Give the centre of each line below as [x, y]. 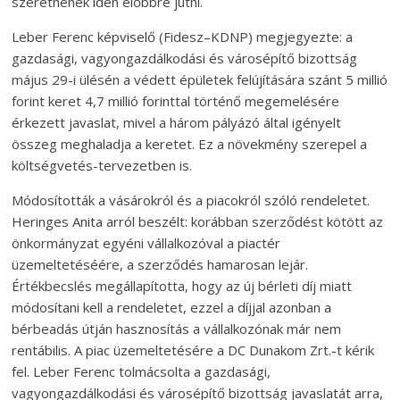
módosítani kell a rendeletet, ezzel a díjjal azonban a [172, 307]
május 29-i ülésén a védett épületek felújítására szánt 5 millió [200, 79]
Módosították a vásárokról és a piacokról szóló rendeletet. [191, 200]
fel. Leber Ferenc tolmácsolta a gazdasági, [142, 371]
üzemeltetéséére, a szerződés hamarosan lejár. [160, 264]
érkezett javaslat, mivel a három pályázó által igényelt [177, 122]
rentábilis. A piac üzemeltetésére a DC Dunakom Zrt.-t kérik [193, 350]
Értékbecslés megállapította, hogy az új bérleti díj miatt [182, 285]
